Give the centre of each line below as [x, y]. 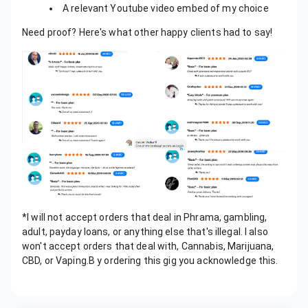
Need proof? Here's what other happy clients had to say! [147, 32]
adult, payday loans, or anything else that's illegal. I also [145, 231]
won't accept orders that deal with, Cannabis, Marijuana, [148, 246]
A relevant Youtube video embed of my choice [166, 8]
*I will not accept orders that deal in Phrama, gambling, [145, 217]
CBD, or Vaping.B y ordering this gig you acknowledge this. [150, 260]
